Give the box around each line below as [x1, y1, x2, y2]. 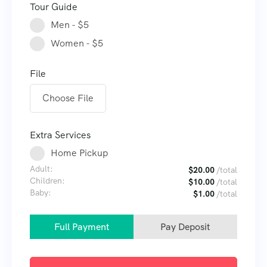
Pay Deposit [160, 221, 210, 234]
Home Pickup [51, 147, 108, 160]
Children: [30, 175, 65, 187]
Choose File [42, 92, 94, 105]
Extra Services [30, 129, 91, 142]
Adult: [30, 163, 53, 175]
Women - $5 [51, 37, 103, 50]
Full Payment [54, 221, 110, 234]
